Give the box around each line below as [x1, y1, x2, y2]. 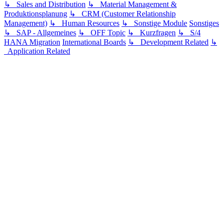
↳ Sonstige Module [121, 18, 187, 27]
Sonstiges [189, 18, 219, 27]
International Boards [62, 37, 126, 46]
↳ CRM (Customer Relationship [69, 9, 176, 18]
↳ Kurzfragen [127, 28, 176, 37]
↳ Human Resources [49, 18, 119, 27]
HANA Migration [4, 37, 60, 46]
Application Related [4, 46, 70, 55]
